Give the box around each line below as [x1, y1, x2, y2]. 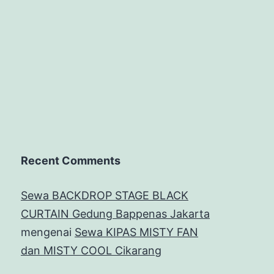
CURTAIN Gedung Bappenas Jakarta [21, 207, 210, 221]
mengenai [21, 226, 75, 239]
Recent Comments [21, 154, 120, 168]
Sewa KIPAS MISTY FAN [75, 226, 198, 239]
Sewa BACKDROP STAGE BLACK [21, 189, 188, 202]
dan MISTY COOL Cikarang [21, 244, 161, 257]
